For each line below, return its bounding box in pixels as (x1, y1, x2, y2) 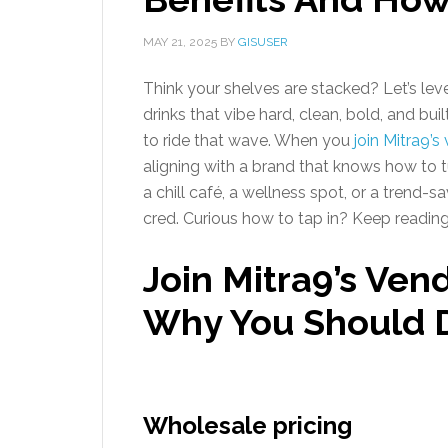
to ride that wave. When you (143, 131, 354, 150)
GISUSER (238, 35, 288, 49)
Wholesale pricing (143, 411, 352, 440)
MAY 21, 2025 (143, 35, 217, 49)
